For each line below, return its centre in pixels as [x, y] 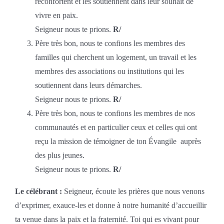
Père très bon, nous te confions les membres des [110, 43]
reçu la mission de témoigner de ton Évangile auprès [118, 141]
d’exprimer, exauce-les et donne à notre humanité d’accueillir [110, 205]
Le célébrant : [38, 191]
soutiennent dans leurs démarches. [88, 85]
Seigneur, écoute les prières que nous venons [133, 191]
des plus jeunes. [59, 155]
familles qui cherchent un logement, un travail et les [115, 57]
